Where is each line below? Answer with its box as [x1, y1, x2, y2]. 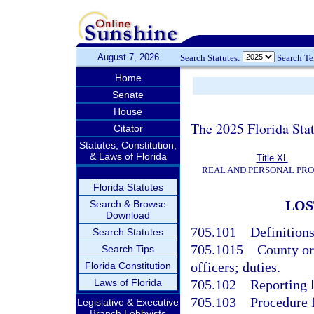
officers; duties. [191, 259, 280, 275]
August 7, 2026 [97, 52, 159, 62]
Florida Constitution [85, 260, 171, 271]
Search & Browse [90, 198, 166, 210]
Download [106, 210, 150, 221]
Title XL [256, 153, 288, 163]
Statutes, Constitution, [79, 139, 177, 151]
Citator [113, 123, 143, 134]
